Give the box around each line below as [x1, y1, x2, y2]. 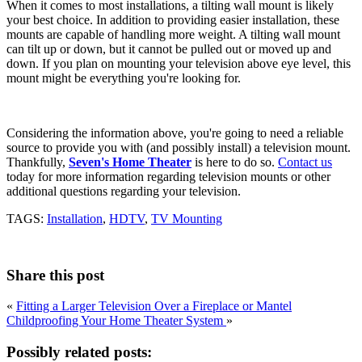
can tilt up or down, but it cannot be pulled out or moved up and [6, 41, 331, 56]
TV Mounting [151, 211, 222, 225]
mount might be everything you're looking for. [6, 70, 241, 85]
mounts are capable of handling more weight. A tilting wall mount [6, 27, 340, 41]
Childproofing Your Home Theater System [6, 314, 226, 328]
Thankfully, [6, 154, 69, 169]
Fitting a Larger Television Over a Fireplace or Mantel [16, 299, 292, 314]
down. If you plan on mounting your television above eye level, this [6, 56, 351, 70]
